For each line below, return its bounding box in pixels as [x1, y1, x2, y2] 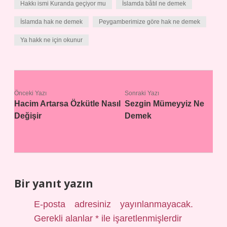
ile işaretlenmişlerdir [99, 213, 182, 223]
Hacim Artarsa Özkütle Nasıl [14, 99, 121, 108]
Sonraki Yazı [124, 90, 159, 97]
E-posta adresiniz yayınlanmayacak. [34, 199, 193, 209]
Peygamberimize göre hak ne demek [99, 18, 200, 25]
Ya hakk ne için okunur [20, 36, 83, 44]
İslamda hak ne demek [20, 18, 83, 25]
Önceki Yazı [14, 90, 47, 97]
